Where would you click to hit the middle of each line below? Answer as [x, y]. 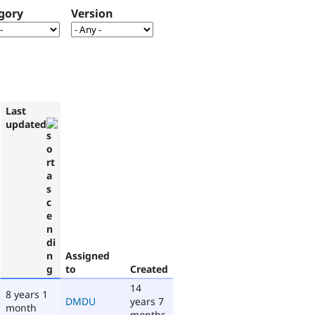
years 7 [147, 301]
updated [26, 124]
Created [149, 269]
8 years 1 [27, 294]
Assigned [88, 255]
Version [92, 14]
